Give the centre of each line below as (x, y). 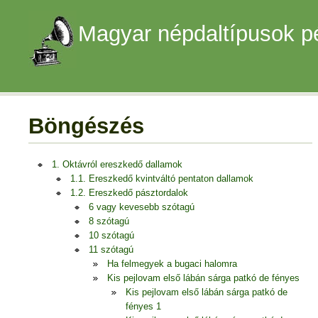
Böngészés (86, 126)
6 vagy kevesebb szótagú (142, 207)
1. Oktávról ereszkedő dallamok (117, 164)
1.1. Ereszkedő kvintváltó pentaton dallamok (162, 179)
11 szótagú (111, 250)
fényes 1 (143, 306)
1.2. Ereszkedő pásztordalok (129, 193)
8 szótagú (109, 221)
